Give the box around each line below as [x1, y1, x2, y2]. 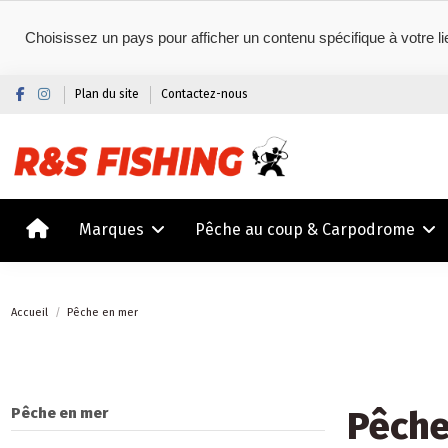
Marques [79, 219, 149, 239]
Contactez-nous [161, 87, 249, 101]
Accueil [11, 306, 49, 320]
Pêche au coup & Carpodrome [195, 219, 420, 239]
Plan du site [75, 87, 143, 101]
